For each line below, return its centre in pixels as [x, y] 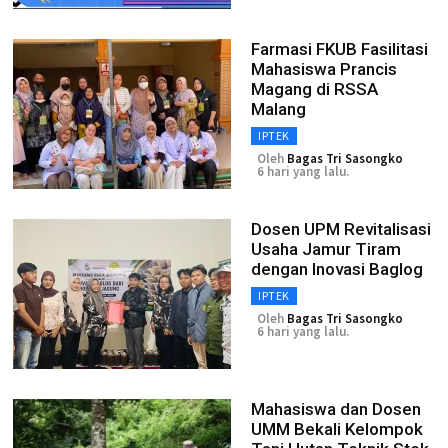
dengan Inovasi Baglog [337, 269]
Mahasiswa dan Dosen [336, 409]
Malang [278, 109]
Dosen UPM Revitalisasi [341, 229]
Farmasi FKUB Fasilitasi [339, 49]
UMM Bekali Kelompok [337, 429]
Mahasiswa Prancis [324, 69]
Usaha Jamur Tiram [326, 249]
